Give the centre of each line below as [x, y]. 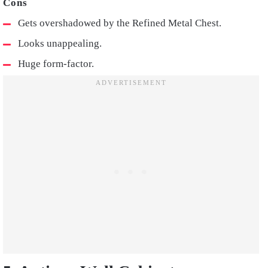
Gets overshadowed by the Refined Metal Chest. [120, 23]
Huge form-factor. [56, 64]
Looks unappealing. [60, 44]
